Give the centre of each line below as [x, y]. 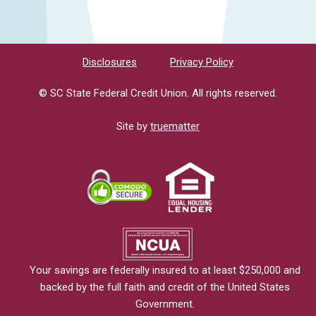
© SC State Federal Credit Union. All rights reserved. [158, 93]
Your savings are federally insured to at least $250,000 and [165, 270]
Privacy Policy [202, 62]
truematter [175, 126]
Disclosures [110, 62]
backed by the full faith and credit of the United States [165, 287]
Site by [133, 126]
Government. [165, 304]
